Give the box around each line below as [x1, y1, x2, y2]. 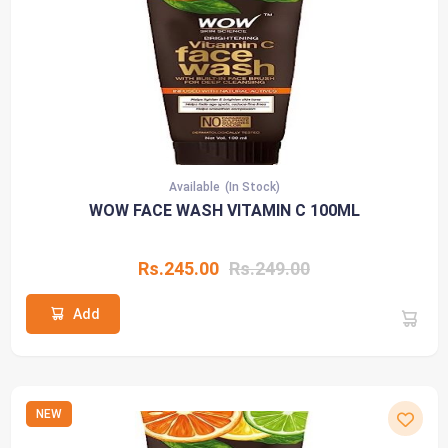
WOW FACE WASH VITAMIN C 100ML [88, 200, 360, 220]
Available [168, 179, 220, 194]
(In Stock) [224, 179, 280, 194]
